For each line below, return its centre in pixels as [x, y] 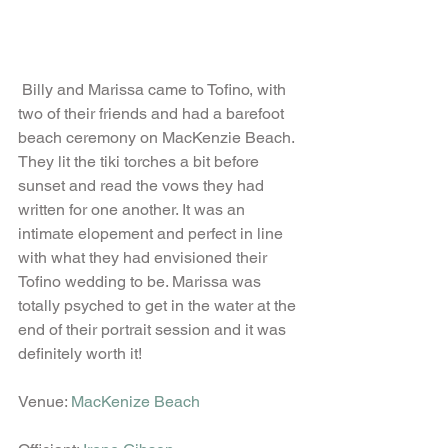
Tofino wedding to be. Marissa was [141, 282]
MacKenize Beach [135, 402]
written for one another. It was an [133, 210]
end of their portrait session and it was [154, 330]
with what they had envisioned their [144, 258]
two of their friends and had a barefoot [153, 114]
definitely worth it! [82, 354]
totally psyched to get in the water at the [159, 306]
